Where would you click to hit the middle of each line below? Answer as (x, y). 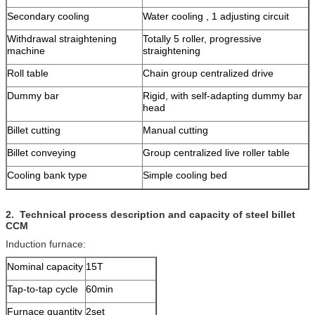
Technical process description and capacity (125, 214)
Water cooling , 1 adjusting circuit (216, 16)
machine (26, 50)
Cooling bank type (47, 175)
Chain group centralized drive (208, 73)
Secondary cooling (48, 16)
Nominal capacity (45, 266)
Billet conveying (41, 152)
